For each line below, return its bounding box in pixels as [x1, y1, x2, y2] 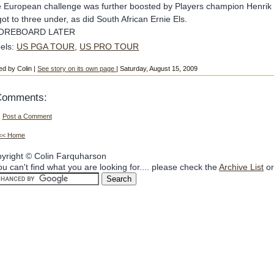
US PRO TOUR [80, 42, 139, 52]
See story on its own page [37, 64, 117, 72]
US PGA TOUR [17, 42, 75, 52]
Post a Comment [2, 113, 52, 120]
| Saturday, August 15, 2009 [116, 64, 198, 72]
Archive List [219, 162, 264, 172]
